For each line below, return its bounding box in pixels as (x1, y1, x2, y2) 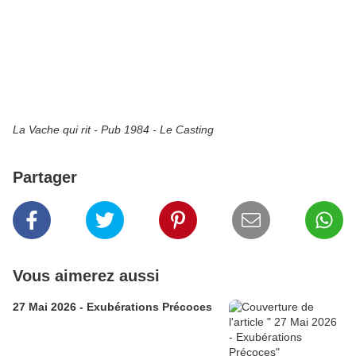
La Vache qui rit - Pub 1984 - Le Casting (13, 123, 214, 137)
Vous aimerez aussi (13, 267, 160, 285)
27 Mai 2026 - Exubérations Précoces (13, 300, 212, 314)
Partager (13, 168, 77, 187)
